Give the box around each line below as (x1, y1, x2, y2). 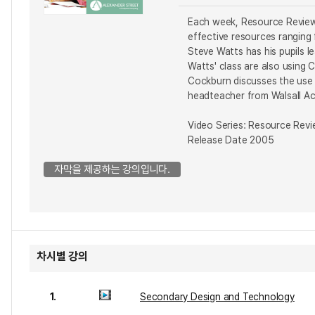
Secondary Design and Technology (140, 291, 295, 302)
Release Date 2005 (188, 134, 274, 146)
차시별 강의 (37, 250, 88, 263)
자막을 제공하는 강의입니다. (54, 163, 170, 176)
